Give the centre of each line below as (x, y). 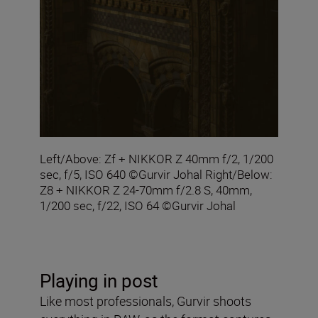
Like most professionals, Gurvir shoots (146, 301)
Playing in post (99, 281)
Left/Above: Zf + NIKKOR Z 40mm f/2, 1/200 (157, 159)
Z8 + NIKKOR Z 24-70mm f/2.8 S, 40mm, (146, 190)
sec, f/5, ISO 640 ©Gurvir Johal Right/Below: (156, 175)
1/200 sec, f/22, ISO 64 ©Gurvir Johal (138, 206)
